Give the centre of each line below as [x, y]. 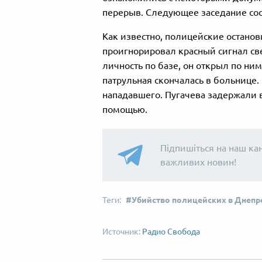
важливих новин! [198, 162]
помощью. [125, 110]
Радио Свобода [171, 232]
